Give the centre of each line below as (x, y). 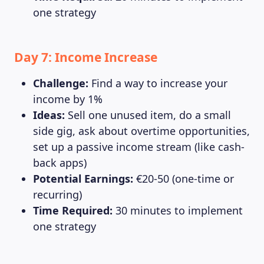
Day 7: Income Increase (86, 57)
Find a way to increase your (158, 83)
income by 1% (68, 99)
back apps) (60, 163)
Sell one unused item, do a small (148, 115)
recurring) (57, 194)
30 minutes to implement (178, 210)
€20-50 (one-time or (184, 179)
